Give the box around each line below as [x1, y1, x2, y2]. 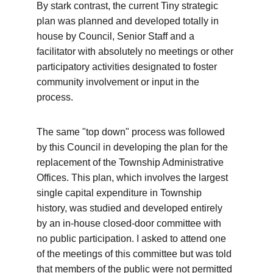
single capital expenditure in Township [37, 188, 204, 198]
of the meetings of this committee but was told [37, 249, 234, 259]
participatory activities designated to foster [37, 62, 219, 72]
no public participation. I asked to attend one [37, 233, 229, 244]
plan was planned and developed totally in [37, 16, 221, 26]
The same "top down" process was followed [37, 127, 227, 137]
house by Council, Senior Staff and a [37, 31, 197, 41]
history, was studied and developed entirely [37, 203, 225, 213]
